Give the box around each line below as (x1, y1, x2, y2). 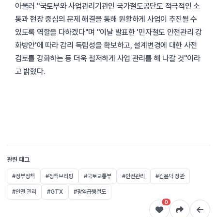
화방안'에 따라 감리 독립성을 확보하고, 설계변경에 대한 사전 (15, 41, 198, 50)
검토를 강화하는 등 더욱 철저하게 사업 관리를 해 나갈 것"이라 (15, 54, 201, 63)
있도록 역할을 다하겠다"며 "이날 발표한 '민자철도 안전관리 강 (15, 28, 202, 37)
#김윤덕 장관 (155, 173, 185, 180)
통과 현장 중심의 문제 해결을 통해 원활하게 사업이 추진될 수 (15, 15, 198, 24)
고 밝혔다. (15, 67, 46, 76)
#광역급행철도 (74, 188, 106, 195)
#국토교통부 (84, 173, 111, 180)
